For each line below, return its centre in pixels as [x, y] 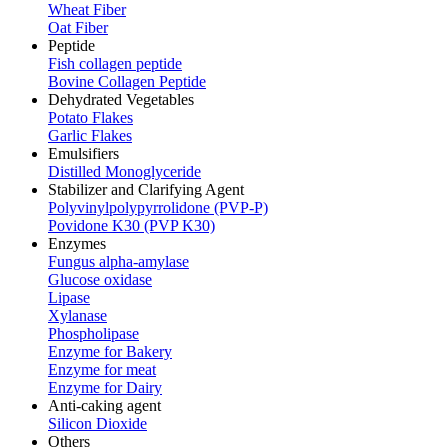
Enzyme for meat [102, 369]
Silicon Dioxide [97, 423]
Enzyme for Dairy [105, 387]
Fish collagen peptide [115, 63]
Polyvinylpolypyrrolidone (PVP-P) [158, 207]
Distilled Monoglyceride [124, 171]
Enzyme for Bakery [110, 351]
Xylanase [77, 315]
